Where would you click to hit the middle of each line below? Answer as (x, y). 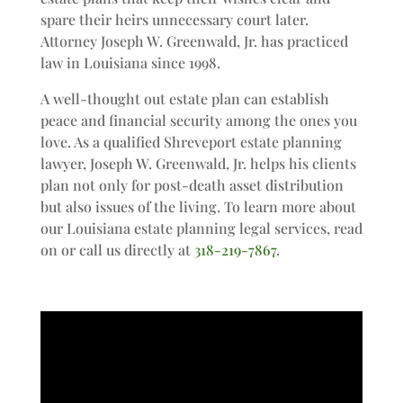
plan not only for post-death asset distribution (192, 185)
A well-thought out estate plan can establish (184, 99)
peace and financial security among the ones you (198, 120)
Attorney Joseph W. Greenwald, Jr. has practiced (194, 41)
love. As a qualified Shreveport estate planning (191, 142)
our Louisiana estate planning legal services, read (201, 228)
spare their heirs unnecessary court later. (174, 19)
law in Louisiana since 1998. (130, 63)
